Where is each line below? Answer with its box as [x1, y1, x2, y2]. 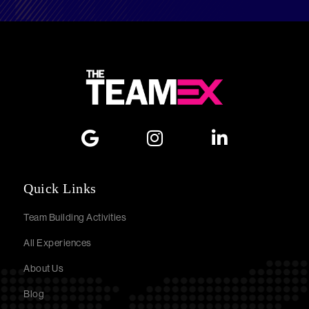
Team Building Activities [23, 211, 127, 223]
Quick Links [23, 180, 97, 196]
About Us [23, 262, 64, 274]
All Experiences [23, 237, 92, 248]
